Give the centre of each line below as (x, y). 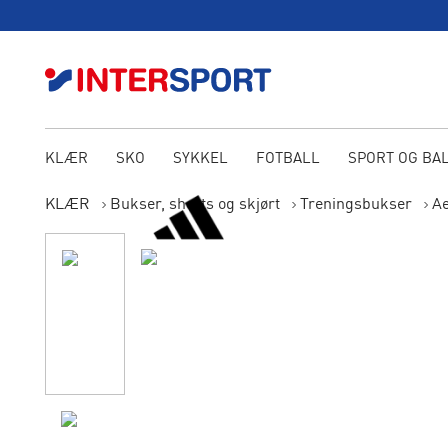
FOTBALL (287, 159)
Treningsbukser (355, 205)
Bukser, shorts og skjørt (194, 205)
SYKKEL (200, 159)
